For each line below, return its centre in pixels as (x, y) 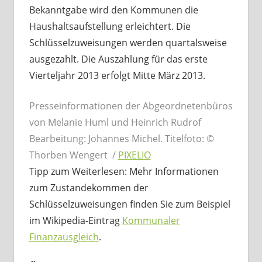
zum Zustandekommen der (89, 188)
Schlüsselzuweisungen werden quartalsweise (128, 43)
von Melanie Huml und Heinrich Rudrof (115, 123)
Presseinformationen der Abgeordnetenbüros (131, 106)
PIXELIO (134, 155)
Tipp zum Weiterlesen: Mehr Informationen (124, 172)
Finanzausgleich (64, 237)
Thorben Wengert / (73, 155)
